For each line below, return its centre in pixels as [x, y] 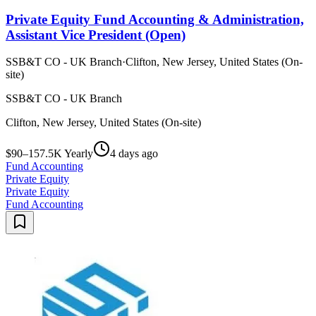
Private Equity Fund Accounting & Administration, [155, 19]
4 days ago [134, 154]
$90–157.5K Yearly [49, 154]
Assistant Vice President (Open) [96, 35]
